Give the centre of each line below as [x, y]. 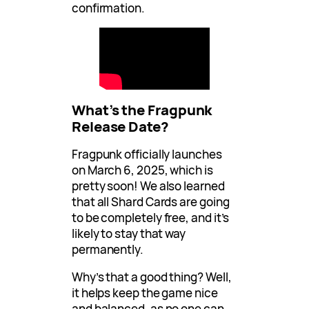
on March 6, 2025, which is [142, 170]
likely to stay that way [129, 234]
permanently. [108, 250]
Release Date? [120, 127]
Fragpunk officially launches [147, 154]
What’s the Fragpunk [142, 110]
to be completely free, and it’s [151, 218]
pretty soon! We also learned [148, 186]
